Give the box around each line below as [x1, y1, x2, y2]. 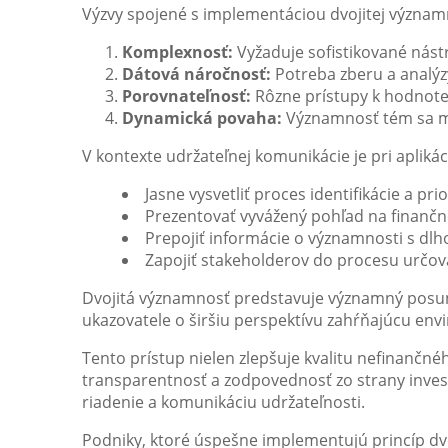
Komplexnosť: [122, 40, 233, 63]
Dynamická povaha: [122, 106, 282, 129]
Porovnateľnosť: [122, 84, 251, 107]
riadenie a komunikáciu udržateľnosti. [82, 390, 365, 413]
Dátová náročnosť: [122, 62, 271, 85]
